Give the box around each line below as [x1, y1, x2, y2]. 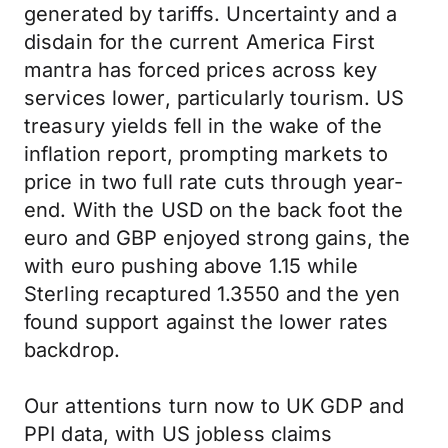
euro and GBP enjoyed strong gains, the [24, 226, 411, 250]
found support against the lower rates [24, 310, 389, 334]
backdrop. [24, 338, 121, 362]
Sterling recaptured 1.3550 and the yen [24, 282, 401, 306]
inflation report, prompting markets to [24, 142, 389, 166]
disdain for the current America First [24, 30, 376, 54]
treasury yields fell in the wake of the [24, 114, 383, 138]
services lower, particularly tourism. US [24, 86, 405, 110]
